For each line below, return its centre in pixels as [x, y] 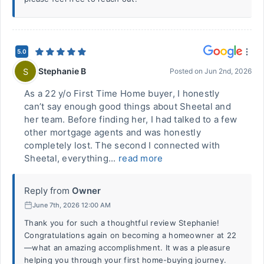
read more [141, 158]
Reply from [47, 191]
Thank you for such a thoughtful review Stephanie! [122, 223]
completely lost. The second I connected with [122, 145]
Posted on [187, 71]
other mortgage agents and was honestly [113, 132]
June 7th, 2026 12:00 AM [72, 205]
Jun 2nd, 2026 [228, 71]
